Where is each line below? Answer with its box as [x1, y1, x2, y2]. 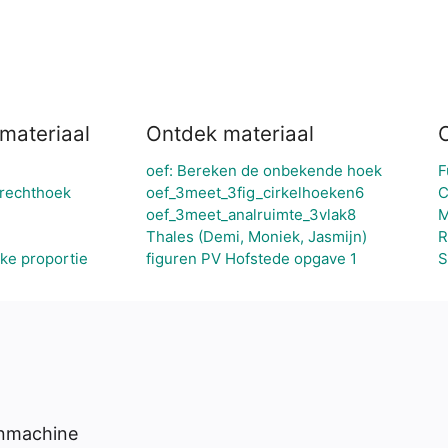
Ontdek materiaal [146, 121, 314, 146]
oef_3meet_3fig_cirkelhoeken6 [146, 183, 364, 202]
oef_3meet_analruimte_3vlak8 [146, 205, 356, 224]
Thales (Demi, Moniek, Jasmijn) [146, 227, 367, 246]
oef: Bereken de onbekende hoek [146, 161, 382, 180]
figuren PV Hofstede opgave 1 [146, 249, 357, 268]
